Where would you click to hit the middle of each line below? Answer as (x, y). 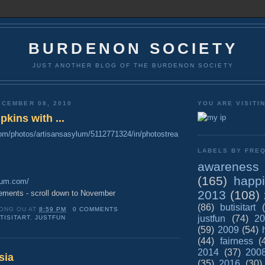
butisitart (238, 207)
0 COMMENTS (95, 209)
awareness (228, 166)
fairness (236, 241)
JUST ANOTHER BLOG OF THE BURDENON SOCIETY (133, 65)
